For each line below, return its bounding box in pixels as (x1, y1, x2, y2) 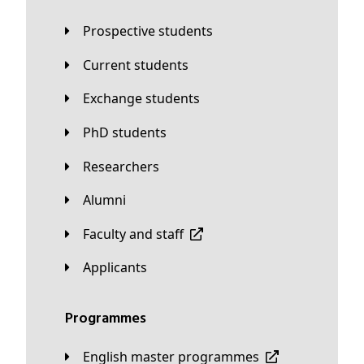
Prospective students (91, 22, 213, 41)
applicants (91, 258, 147, 277)
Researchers (91, 157, 159, 175)
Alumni (91, 191, 126, 210)
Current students (91, 55, 188, 74)
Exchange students (90, 89, 200, 108)
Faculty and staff (89, 224, 184, 243)
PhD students (91, 123, 167, 141)
